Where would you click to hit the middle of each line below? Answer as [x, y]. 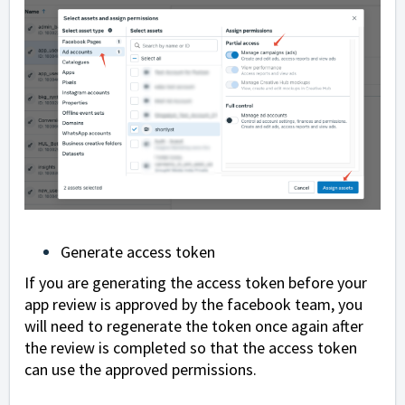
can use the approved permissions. [141, 369]
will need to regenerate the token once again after [194, 325]
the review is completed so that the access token [191, 347]
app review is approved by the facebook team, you [193, 304]
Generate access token [138, 252]
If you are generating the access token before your [196, 282]
